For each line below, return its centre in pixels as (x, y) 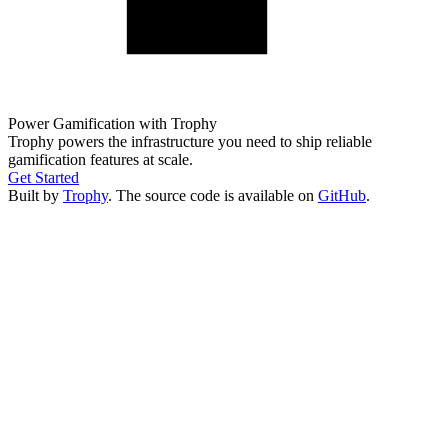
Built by (33, 195)
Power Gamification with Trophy (112, 123)
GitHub (342, 195)
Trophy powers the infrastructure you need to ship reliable (190, 141)
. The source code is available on (211, 195)
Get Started (43, 177)
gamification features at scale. (100, 159)
